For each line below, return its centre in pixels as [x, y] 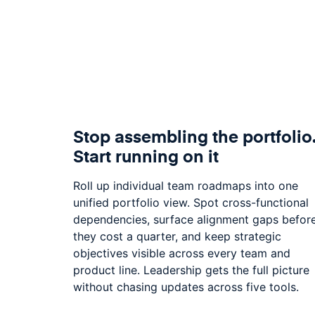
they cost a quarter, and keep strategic [177, 236]
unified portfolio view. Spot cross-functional [191, 202]
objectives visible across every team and [182, 253]
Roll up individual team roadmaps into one [186, 185]
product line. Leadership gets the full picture [191, 270]
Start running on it [146, 155]
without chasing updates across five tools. [186, 287]
